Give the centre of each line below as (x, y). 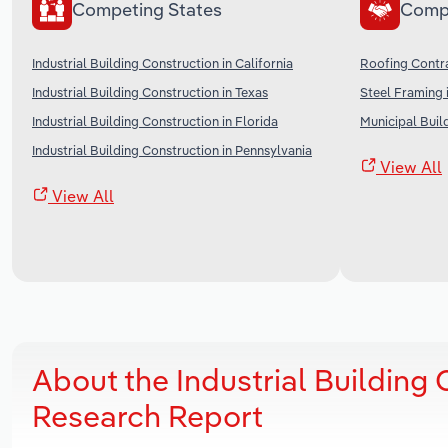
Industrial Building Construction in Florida (155, 120)
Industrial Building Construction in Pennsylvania (172, 149)
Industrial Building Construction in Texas (150, 91)
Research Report (147, 415)
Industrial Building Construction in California (162, 62)
